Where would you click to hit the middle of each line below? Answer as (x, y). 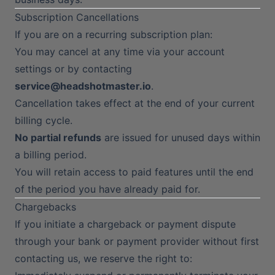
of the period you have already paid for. (107, 189)
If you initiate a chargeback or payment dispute (125, 224)
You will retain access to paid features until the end (134, 172)
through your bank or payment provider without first (137, 241)
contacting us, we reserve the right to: (103, 258)
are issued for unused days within (181, 137)
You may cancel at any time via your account (120, 52)
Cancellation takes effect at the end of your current (135, 103)
